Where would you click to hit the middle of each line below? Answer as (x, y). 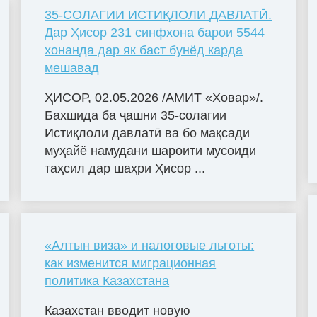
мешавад (72, 68)
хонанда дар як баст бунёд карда (144, 51)
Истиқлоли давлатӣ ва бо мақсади (148, 133)
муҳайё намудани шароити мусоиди (151, 150)
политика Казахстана (107, 281)
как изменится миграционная (131, 263)
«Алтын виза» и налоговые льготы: (150, 245)
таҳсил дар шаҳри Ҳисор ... (125, 168)
